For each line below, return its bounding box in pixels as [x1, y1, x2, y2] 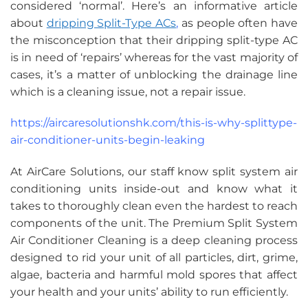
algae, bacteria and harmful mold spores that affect [10, 268, 298, 282]
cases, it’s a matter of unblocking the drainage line [10, 67, 298, 81]
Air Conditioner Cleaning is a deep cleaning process [10, 234, 298, 247]
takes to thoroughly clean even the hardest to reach [10, 199, 298, 213]
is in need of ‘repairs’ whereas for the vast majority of [10, 50, 298, 64]
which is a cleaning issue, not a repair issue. [10, 85, 245, 98]
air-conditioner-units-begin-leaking [10, 133, 205, 147]
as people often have [178, 16, 298, 30]
